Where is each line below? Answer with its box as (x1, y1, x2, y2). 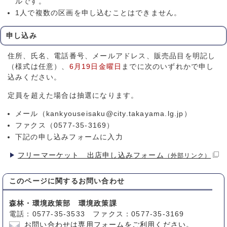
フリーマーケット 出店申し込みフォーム (18, 152, 164, 160)
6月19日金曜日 (69, 63, 122, 71)
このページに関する (9, 177, 79, 185)
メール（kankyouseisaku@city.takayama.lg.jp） (15, 110, 192, 118)
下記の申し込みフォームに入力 (15, 133, 123, 141)
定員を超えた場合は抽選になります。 (8, 92, 139, 100)
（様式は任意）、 (8, 63, 69, 71)
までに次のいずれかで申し (122, 63, 214, 71)
